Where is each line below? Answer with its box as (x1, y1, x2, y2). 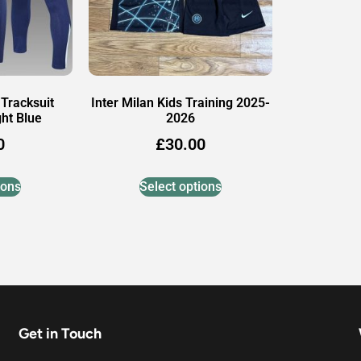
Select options (139, 179, 222, 195)
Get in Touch (19, 325, 102, 343)
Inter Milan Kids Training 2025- (90, 95, 270, 111)
